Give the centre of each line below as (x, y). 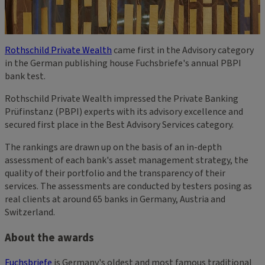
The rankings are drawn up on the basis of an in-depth (113, 147)
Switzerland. (30, 212)
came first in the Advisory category (183, 50)
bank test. (25, 76)
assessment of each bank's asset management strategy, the (127, 160)
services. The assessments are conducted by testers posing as (128, 186)
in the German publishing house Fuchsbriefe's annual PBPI (123, 63)
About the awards (49, 237)
